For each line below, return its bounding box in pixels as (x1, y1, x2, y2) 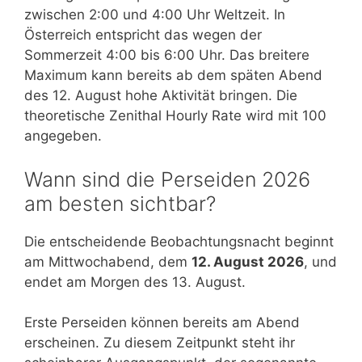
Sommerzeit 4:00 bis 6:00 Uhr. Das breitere (24, 47, 309, 64)
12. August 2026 (192, 253, 304, 270)
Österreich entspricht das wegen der (24, 27, 262, 44)
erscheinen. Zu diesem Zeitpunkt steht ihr (24, 335, 295, 351)
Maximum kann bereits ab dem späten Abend (24, 67, 322, 84)
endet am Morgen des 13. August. (24, 273, 246, 290)
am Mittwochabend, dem (24, 253, 192, 270)
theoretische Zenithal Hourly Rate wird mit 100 (24, 107, 326, 124)
